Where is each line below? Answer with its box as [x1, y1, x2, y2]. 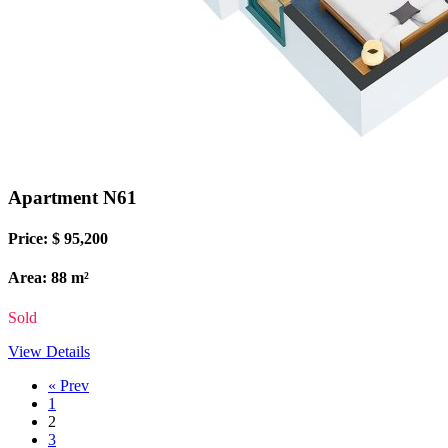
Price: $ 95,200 [8, 230, 108, 248]
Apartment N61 [8, 186, 137, 208]
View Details [8, 342, 90, 360]
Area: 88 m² [8, 269, 89, 287]
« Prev [48, 376, 89, 394]
